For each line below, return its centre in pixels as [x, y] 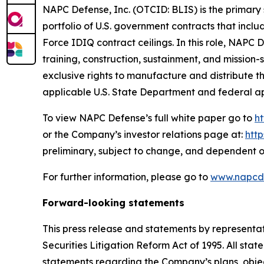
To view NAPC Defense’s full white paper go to [148, 118]
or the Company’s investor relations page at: [144, 134]
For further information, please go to [126, 176]
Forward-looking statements [113, 202]
